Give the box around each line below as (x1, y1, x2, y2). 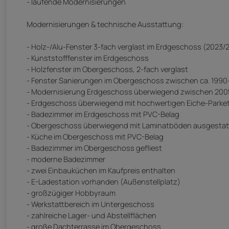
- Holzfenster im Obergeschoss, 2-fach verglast (27, 64, 188, 75)
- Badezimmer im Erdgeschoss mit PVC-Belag (27, 109, 179, 120)
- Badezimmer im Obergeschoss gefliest (27, 143, 162, 153)
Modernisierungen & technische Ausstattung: (27, 19, 184, 30)
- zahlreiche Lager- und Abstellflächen (27, 210, 156, 221)
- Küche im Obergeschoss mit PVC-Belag (27, 131, 164, 142)
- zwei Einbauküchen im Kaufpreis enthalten (27, 165, 175, 176)
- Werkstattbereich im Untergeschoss (27, 199, 154, 210)
